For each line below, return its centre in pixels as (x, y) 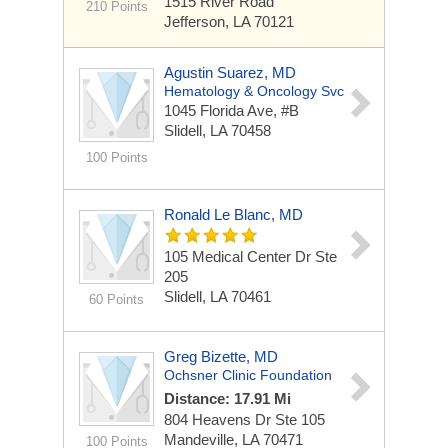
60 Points (116, 299)
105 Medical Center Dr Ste (250, 256)
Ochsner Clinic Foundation (248, 375)
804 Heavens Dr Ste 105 (244, 419)
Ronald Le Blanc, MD (233, 214)
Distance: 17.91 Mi (227, 398)
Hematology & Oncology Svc (254, 91)
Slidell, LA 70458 (217, 130)
